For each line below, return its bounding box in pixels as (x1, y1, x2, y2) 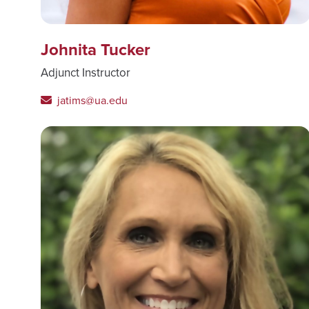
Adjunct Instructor (41, 63, 130, 81)
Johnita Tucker (41, 37, 150, 61)
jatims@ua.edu (54, 92, 128, 108)
